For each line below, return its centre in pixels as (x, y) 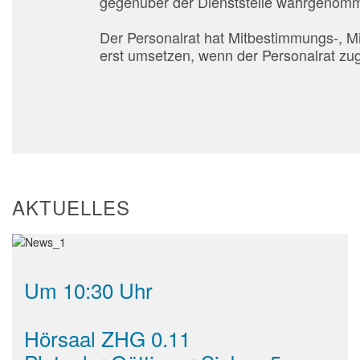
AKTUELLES (71, 207)
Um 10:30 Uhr (88, 290)
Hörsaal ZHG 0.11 (107, 338)
